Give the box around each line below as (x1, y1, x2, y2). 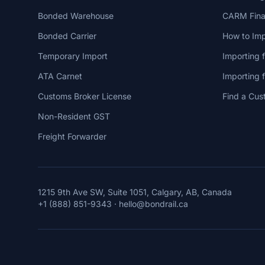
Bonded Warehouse (38, 11, 114, 21)
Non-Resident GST (38, 111, 110, 121)
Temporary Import (38, 51, 108, 61)
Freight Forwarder (38, 131, 106, 141)
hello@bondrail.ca (119, 199, 188, 209)
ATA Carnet (38, 71, 82, 81)
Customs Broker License (38, 91, 131, 101)
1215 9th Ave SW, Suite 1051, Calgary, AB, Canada (38, 187, 232, 197)
